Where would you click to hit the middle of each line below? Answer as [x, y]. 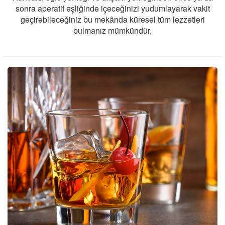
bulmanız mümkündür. [113, 31]
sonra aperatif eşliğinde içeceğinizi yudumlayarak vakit [113, 9]
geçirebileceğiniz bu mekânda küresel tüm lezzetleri [113, 20]
